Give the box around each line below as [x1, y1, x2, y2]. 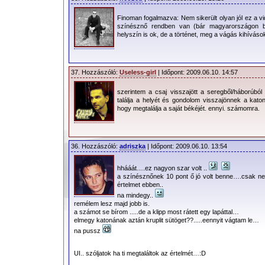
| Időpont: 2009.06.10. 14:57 [156, 69, 238, 76]
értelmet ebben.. [117, 180, 163, 188]
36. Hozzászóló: [71, 143, 119, 150]
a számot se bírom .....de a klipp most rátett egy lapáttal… [74, 208, 239, 215]
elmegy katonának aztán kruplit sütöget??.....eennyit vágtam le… [74, 216, 259, 224]
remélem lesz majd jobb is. [74, 199, 150, 207]
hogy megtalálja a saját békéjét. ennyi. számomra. [117, 104, 260, 112]
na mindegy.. [117, 191, 155, 199]
